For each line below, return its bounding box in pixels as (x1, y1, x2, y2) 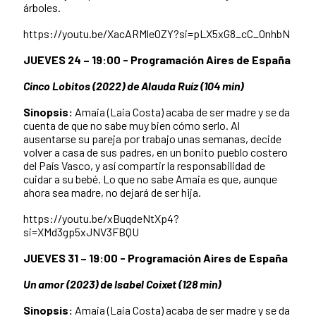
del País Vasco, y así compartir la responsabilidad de (23, 158, 265, 172)
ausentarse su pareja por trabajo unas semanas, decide (23, 131, 281, 145)
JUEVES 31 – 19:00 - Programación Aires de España (23, 250, 288, 265)
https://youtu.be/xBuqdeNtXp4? (23, 211, 179, 225)
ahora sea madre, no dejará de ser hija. (23, 185, 201, 199)
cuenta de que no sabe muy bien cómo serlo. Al (23, 118, 240, 132)
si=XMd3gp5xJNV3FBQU (23, 224, 139, 238)
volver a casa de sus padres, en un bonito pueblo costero (23, 145, 288, 159)
